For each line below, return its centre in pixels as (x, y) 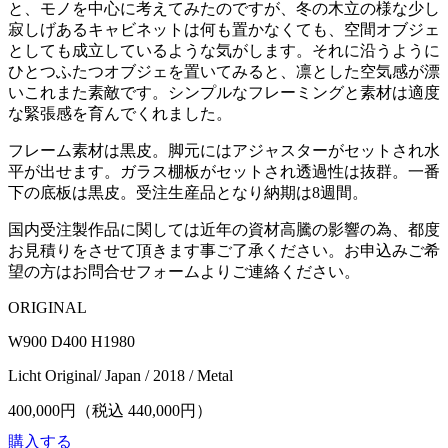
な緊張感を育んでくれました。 (120, 114)
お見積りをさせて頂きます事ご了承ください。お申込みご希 (224, 251)
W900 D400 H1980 (71, 342)
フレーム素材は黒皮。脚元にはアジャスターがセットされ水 (224, 151)
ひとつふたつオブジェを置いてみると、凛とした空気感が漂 (224, 72)
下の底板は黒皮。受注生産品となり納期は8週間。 (188, 193)
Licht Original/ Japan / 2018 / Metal (120, 376)
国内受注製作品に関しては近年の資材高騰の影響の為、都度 (224, 230)
